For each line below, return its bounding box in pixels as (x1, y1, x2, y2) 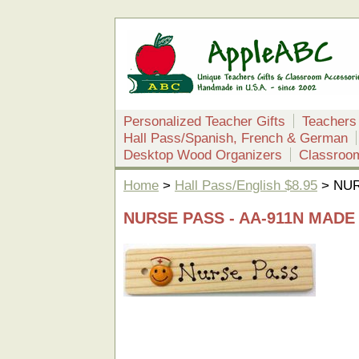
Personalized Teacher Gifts (123, 114, 285, 128)
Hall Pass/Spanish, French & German (123, 131, 348, 145)
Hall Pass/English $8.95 (175, 178, 317, 192)
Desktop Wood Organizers (123, 147, 282, 162)
